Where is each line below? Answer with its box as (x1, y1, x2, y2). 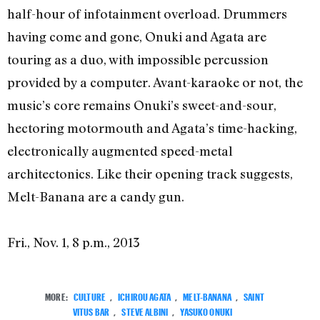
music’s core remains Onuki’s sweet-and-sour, (7, 97, 276, 114)
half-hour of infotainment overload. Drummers (7, 6, 287, 22)
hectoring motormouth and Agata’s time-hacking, (7, 120, 297, 136)
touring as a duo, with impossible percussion (7, 51, 269, 68)
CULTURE (73, 288, 106, 304)
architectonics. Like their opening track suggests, (7, 166, 293, 182)
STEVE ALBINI (121, 303, 169, 319)
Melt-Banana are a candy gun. (7, 189, 184, 205)
